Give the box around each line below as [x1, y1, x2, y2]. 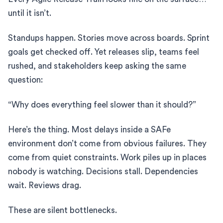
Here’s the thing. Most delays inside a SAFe [8, 125, 171, 134]
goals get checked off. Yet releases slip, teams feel [8, 47, 199, 56]
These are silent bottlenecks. [8, 206, 117, 215]
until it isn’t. [8, 8, 51, 17]
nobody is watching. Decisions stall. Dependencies [8, 167, 198, 176]
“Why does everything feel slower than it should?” [8, 100, 196, 109]
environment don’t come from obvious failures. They [8, 139, 207, 148]
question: [8, 75, 43, 84]
